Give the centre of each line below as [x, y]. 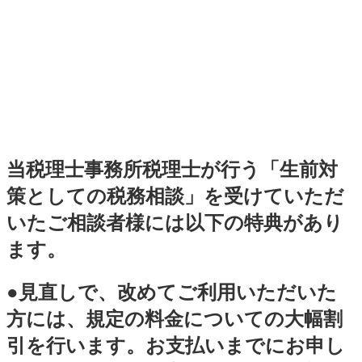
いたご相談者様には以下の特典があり [175, 222]
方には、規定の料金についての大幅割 [175, 318]
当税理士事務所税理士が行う [133, 169]
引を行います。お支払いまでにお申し [176, 345]
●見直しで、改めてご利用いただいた [172, 292]
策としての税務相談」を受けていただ [175, 196]
